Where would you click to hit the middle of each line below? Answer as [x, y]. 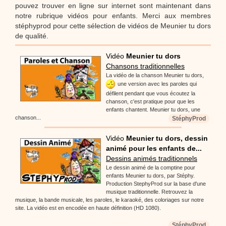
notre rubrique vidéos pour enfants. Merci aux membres [113, 15]
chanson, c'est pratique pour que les [150, 101]
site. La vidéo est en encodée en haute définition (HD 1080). [88, 208]
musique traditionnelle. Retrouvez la [149, 191]
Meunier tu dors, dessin [167, 138]
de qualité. [32, 36]
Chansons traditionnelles [145, 66]
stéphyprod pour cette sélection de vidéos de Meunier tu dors [113, 25]
